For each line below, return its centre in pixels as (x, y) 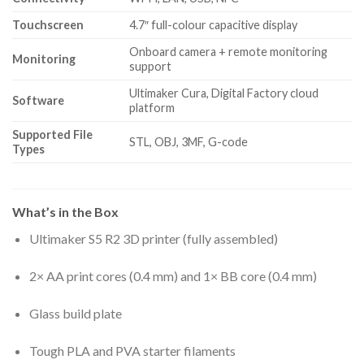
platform (152, 108)
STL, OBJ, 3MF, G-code (189, 142)
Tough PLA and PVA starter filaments (132, 350)
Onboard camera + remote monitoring (229, 52)
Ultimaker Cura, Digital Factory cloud (224, 93)
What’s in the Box (65, 212)
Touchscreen (48, 25)
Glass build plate (75, 313)
